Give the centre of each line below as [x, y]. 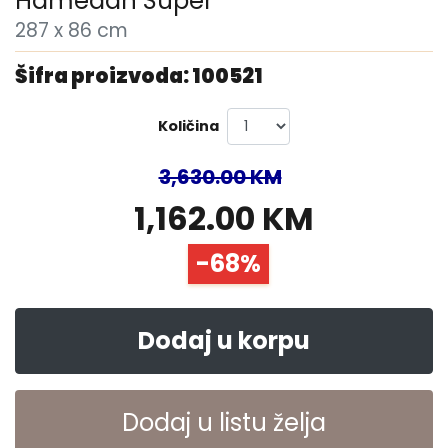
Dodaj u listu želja [224, 422]
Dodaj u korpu [224, 340]
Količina [189, 125]
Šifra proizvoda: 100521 [139, 75]
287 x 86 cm [71, 30]
